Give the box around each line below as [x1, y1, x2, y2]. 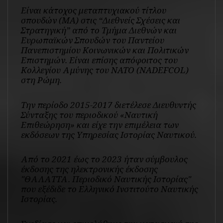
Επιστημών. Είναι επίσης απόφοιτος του [20, 54, 178, 66]
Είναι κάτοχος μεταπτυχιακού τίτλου [20, 4, 166, 16]
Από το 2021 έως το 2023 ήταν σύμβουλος [20, 153, 188, 165]
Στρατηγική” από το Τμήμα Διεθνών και [20, 24, 177, 36]
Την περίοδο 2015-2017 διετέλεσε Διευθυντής [20, 99, 196, 111]
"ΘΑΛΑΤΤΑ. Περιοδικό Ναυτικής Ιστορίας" [20, 173, 191, 185]
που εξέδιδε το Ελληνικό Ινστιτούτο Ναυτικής [20, 183, 198, 195]
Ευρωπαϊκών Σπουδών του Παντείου [20, 34, 164, 46]
